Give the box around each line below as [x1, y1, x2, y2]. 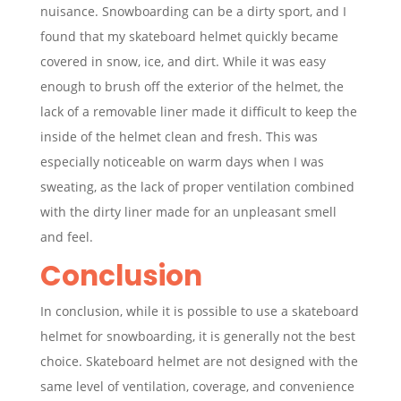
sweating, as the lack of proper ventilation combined [39, 177, 354, 195]
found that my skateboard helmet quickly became [39, 27, 338, 45]
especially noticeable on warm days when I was [39, 152, 324, 170]
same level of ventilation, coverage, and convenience [39, 377, 354, 395]
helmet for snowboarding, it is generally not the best [39, 327, 355, 345]
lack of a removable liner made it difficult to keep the [39, 102, 357, 120]
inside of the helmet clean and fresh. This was [39, 127, 318, 145]
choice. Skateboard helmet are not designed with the [39, 352, 358, 370]
